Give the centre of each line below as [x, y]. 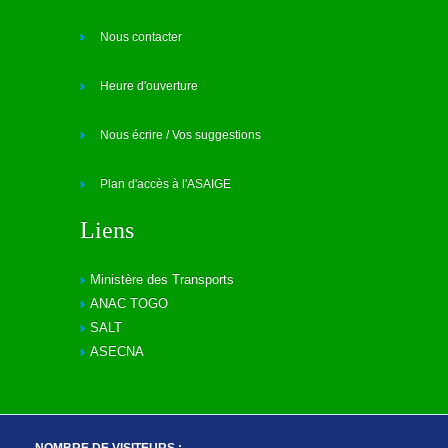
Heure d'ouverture [149, 86]
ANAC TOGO [129, 303]
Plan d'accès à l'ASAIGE [165, 184]
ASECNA [117, 351]
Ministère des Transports [162, 279]
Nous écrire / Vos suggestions [180, 135]
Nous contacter [141, 37]
